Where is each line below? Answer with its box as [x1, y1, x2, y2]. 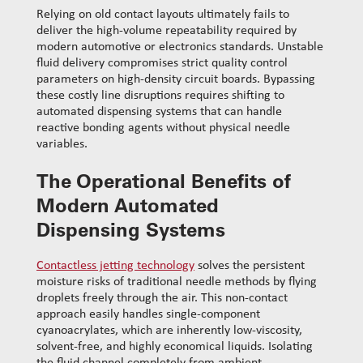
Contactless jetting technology [36, 259, 194, 273]
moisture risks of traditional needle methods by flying [36, 275, 317, 289]
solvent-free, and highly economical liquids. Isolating [36, 340, 313, 354]
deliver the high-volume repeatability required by [36, 24, 297, 38]
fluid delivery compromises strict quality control [36, 57, 288, 70]
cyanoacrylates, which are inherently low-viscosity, [36, 324, 302, 338]
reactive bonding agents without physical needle [36, 122, 290, 135]
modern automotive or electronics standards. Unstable [36, 41, 323, 54]
